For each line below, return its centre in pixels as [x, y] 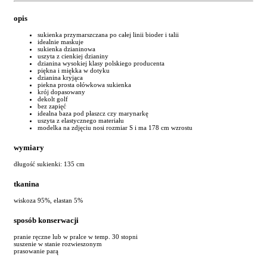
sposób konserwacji [46, 220]
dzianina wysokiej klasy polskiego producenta [101, 63]
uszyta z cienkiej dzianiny [73, 56]
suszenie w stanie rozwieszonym [58, 244]
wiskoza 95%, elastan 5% [48, 200]
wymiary [29, 147]
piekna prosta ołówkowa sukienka [84, 84]
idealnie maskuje [60, 41]
